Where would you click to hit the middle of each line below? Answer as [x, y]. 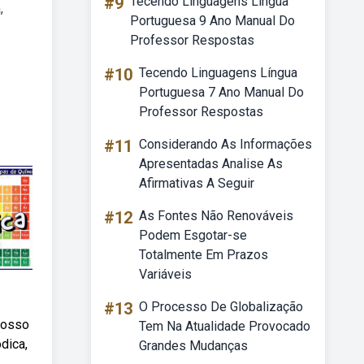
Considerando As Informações [225, 144]
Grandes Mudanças [193, 346]
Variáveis [165, 274]
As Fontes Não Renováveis [216, 216]
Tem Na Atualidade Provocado [225, 326]
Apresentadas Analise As [211, 164]
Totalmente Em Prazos [204, 255]
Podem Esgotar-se [193, 235]
